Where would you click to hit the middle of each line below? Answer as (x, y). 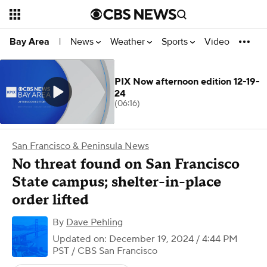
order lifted (50, 200)
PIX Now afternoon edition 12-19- (187, 82)
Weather (129, 41)
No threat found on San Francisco (126, 164)
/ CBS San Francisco (113, 251)
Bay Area (30, 42)
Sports (176, 41)
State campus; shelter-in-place (117, 182)
